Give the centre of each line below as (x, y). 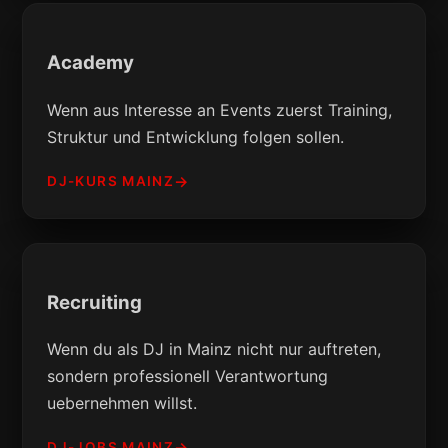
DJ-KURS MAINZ (111, 180)
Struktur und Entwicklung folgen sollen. (196, 136)
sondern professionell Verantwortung (188, 376)
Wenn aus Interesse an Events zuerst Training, (220, 109)
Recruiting (95, 302)
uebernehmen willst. (122, 403)
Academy (91, 63)
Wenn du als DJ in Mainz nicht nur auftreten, (214, 349)
